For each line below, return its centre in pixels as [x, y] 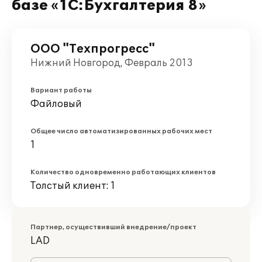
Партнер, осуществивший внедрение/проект [113, 227]
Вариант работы [61, 90]
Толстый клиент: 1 [73, 186]
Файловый [56, 104]
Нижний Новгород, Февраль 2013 [112, 63]
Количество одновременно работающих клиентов [123, 172]
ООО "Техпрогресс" [93, 49]
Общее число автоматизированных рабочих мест [121, 131]
